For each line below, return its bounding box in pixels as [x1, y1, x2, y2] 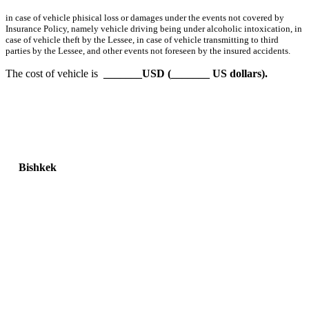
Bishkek [18, 161, 255, 174]
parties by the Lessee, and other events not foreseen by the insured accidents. [6, 46, 290, 57]
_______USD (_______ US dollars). [103, 68, 268, 80]
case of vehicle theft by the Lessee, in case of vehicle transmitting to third [6, 34, 279, 46]
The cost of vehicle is [6, 68, 103, 80]
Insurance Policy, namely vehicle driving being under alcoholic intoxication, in [6, 23, 302, 34]
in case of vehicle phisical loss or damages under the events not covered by [6, 12, 284, 23]
